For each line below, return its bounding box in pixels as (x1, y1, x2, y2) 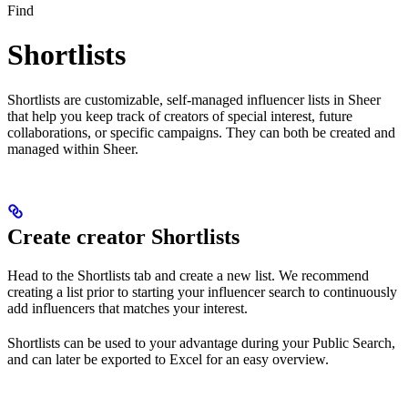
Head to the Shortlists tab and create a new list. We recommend (7, 267, 369, 283)
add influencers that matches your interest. (7, 300, 248, 316)
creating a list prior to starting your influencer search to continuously (7, 283, 397, 300)
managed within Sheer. (7, 140, 138, 157)
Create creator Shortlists (7, 224, 240, 249)
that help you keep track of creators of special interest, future (7, 107, 352, 124)
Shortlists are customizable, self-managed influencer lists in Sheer (7, 91, 381, 107)
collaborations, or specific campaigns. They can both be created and (7, 124, 395, 140)
